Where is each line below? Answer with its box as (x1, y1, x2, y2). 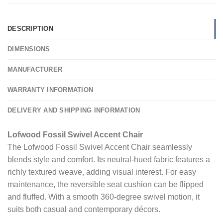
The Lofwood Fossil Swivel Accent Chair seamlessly (7, 142, 192, 151)
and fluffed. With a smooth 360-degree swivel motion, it (7, 192, 200, 201)
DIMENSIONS (7, 45, 50, 53)
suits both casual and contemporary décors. (7, 205, 160, 214)
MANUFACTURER (7, 65, 63, 73)
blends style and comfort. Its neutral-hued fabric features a (7, 155, 210, 164)
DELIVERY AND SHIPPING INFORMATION (7, 106, 140, 114)
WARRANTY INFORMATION (7, 86, 94, 94)
